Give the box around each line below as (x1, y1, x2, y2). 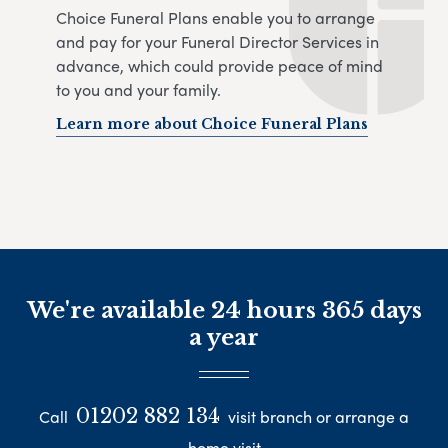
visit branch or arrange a (224, 404, 409, 428)
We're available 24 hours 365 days (26, 297, 422, 325)
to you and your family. (56, 77, 221, 101)
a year (189, 324, 259, 352)
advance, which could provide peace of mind (56, 53, 383, 77)
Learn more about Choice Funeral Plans (56, 114, 368, 133)
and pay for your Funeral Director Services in (56, 29, 379, 53)
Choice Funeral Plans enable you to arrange (56, 5, 375, 29)
